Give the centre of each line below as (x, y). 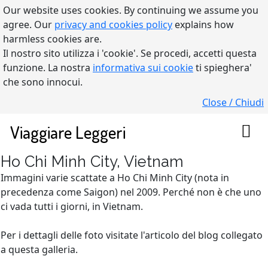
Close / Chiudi (233, 102)
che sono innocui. (43, 82)
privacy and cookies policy (113, 25)
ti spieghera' (223, 68)
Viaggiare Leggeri (68, 132)
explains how (203, 25)
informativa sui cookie (143, 68)
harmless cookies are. (52, 39)
